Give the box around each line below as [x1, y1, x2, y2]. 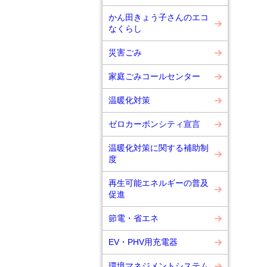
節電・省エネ [108, 213, 159, 223]
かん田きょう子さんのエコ [108, 13, 209, 22]
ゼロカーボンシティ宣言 [108, 119, 200, 129]
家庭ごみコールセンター [108, 72, 200, 81]
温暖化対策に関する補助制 [108, 143, 209, 153]
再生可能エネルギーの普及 [108, 178, 209, 188]
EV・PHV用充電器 [108, 237, 178, 247]
